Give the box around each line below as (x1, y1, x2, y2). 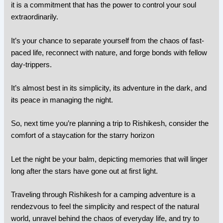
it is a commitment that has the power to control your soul (11, 1, 197, 9)
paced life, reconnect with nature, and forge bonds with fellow (11, 48, 208, 57)
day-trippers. (11, 60, 52, 69)
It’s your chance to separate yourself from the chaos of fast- (11, 36, 205, 45)
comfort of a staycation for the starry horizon (11, 131, 155, 140)
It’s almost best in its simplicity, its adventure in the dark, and (11, 84, 207, 92)
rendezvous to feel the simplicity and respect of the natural (11, 202, 200, 211)
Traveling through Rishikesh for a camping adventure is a (11, 190, 196, 199)
